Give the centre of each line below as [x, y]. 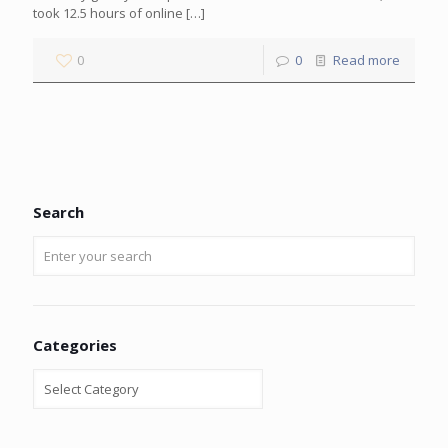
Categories [75, 345]
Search [58, 212]
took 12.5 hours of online [108, 13]
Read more [366, 60]
